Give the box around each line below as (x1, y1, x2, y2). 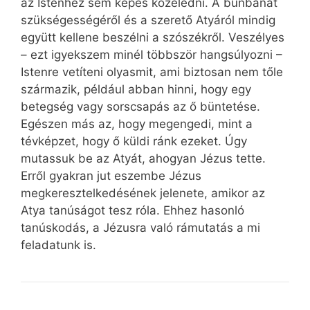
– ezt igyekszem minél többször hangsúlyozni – (21, 47, 282, 62)
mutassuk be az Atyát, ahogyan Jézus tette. (21, 151, 266, 165)
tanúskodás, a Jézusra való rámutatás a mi (21, 220, 260, 235)
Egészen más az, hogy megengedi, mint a (21, 116, 253, 131)
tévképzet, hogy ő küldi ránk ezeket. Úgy (21, 134, 247, 148)
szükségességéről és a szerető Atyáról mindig (21, 12, 275, 27)
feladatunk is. (21, 237, 96, 252)
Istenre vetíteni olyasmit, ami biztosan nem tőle (21, 64, 283, 79)
